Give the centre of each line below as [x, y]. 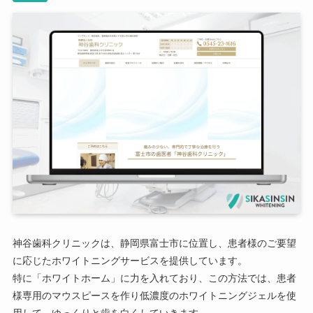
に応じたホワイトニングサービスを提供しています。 [130, 261]
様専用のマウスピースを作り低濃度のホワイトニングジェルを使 [154, 296]
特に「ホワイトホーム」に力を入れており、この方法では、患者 [154, 278]
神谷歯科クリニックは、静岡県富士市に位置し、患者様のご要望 [154, 243]
